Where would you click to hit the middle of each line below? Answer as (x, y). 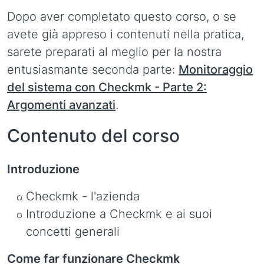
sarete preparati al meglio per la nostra (114, 52)
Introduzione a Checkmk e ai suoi (119, 214)
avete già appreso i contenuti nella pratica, (126, 34)
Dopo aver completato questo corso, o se (122, 16)
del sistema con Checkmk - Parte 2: (107, 87)
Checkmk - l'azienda (83, 196)
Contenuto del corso (93, 136)
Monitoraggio (216, 70)
